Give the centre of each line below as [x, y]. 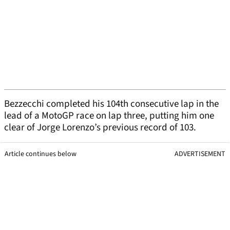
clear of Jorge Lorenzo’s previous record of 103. [101, 128]
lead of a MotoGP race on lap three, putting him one [109, 116]
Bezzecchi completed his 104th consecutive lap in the [111, 104]
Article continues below [41, 154]
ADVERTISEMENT [200, 154]
